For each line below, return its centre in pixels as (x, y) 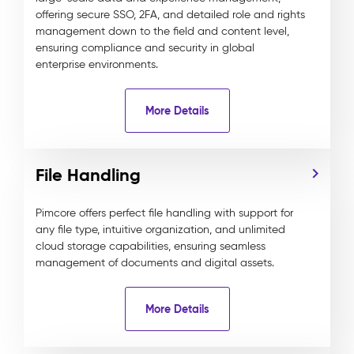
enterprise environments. (97, 64)
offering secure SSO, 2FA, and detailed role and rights (170, 15)
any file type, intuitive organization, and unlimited (160, 230)
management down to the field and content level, (162, 31)
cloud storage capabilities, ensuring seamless (151, 246)
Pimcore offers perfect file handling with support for (164, 213)
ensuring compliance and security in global (145, 48)
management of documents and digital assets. (155, 263)
